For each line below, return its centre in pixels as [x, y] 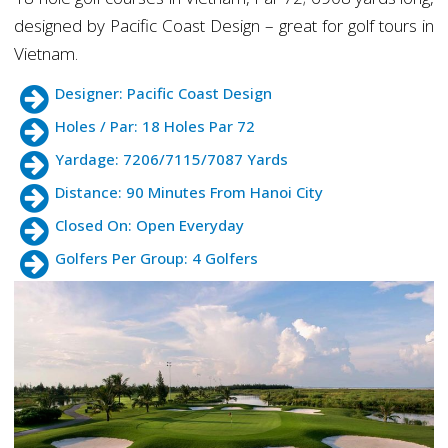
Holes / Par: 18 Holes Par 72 [155, 126]
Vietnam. [45, 54]
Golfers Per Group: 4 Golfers [157, 258]
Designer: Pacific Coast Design [164, 93]
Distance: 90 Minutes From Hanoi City [189, 192]
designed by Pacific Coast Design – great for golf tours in [224, 26]
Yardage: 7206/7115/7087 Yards [172, 159]
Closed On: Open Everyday [150, 225]
